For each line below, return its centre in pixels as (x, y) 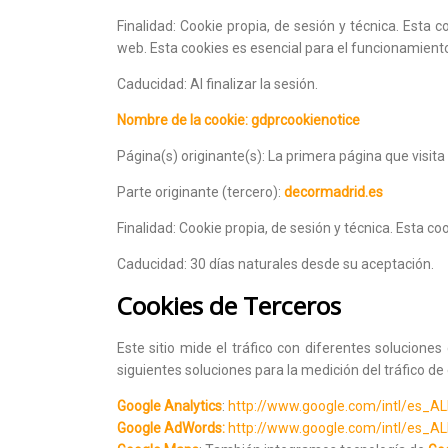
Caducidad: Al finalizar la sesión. (217, 83)
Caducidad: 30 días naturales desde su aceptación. (275, 263)
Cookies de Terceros (229, 305)
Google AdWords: (171, 427)
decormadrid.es (333, 191)
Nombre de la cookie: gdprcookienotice (238, 119)
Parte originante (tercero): (200, 191)
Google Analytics (169, 405)
